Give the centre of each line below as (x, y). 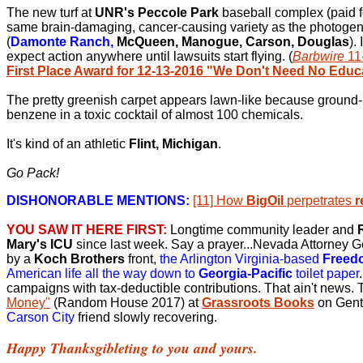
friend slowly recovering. (147, 317)
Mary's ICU (40, 244)
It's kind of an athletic (68, 144)
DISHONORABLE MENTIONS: (98, 201)
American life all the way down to (102, 273)
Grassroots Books (258, 303)
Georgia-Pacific (246, 273)
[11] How (220, 201)
